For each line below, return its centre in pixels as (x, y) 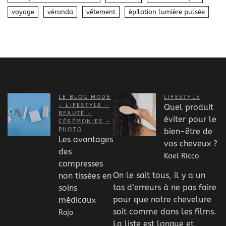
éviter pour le (190, 119)
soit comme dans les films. (165, 212)
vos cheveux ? (191, 143)
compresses (81, 163)
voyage (23, 12)
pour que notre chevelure (162, 200)
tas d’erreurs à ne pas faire (165, 188)
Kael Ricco (181, 156)
